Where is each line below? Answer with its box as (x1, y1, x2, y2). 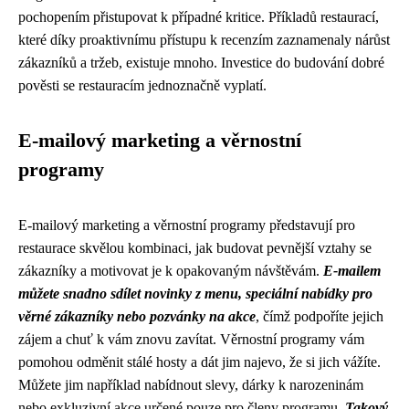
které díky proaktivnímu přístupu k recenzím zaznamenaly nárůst (18, 32, 390, 47)
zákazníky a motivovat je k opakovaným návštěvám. (18, 263, 323, 278)
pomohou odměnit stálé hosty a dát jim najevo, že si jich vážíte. (18, 354, 381, 370)
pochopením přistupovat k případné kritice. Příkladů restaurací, (18, 9, 379, 25)
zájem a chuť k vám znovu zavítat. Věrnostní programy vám (18, 331, 364, 347)
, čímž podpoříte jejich (256, 309, 383, 324)
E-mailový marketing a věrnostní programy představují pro (18, 217, 355, 233)
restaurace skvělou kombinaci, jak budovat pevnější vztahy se (18, 240, 372, 256)
